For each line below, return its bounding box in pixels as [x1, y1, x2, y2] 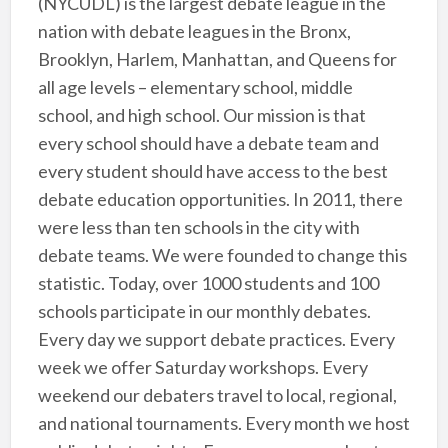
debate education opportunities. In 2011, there [37, 188, 403, 211]
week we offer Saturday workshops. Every [37, 356, 368, 379]
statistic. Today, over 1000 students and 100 [37, 272, 379, 295]
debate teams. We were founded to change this [37, 244, 407, 267]
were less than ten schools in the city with [37, 216, 360, 239]
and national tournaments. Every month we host [37, 412, 410, 435]
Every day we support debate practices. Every [37, 328, 395, 351]
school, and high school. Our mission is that [37, 104, 366, 127]
